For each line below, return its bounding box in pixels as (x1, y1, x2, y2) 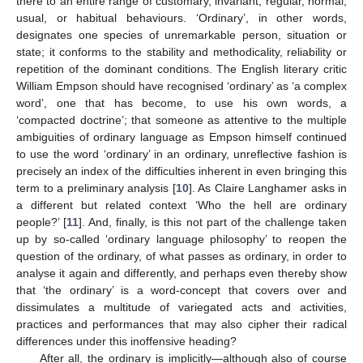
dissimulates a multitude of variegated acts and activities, (16, 301, 347, 314)
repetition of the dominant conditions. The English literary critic (16, 62, 347, 76)
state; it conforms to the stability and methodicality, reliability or (16, 45, 347, 59)
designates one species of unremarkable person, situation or (16, 28, 347, 42)
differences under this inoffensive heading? (16, 335, 237, 348)
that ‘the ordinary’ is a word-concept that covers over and (16, 284, 347, 297)
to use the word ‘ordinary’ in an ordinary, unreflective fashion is (16, 147, 347, 161)
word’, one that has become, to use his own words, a (16, 96, 347, 110)
